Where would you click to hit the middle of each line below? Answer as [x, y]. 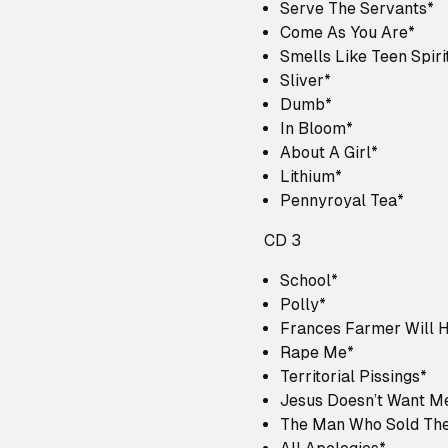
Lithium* [311, 176]
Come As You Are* [347, 32]
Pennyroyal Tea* [342, 200]
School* [309, 280]
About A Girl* [329, 152]
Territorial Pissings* [353, 376]
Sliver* [305, 80]
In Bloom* [316, 128]
